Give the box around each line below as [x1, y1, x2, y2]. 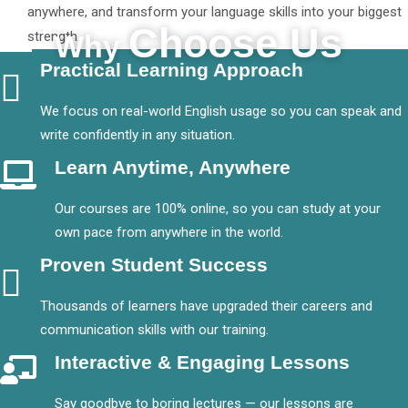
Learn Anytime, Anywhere [55, 157, 291, 178]
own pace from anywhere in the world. [55, 224, 284, 240]
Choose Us [128, 20, 343, 66]
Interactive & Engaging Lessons [55, 352, 351, 372]
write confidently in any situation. [40, 127, 236, 143]
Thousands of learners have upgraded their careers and [40, 298, 373, 314]
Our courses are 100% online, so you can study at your [55, 200, 382, 217]
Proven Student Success [40, 254, 269, 275]
